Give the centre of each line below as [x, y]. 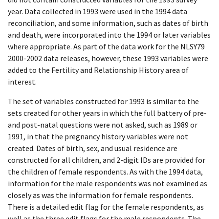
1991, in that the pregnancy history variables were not [98, 137]
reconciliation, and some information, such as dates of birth [108, 23]
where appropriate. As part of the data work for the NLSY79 [106, 47]
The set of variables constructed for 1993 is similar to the [103, 101]
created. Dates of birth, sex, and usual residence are [93, 148]
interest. [22, 82]
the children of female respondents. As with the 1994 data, [105, 172]
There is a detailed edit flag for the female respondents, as [106, 207]
